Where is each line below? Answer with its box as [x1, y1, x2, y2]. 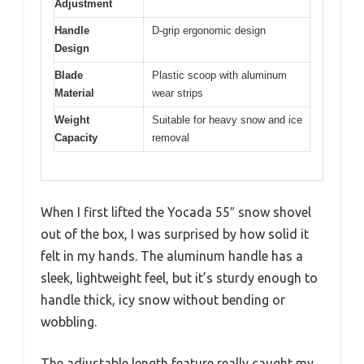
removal [152, 132, 189, 145]
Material [54, 87, 94, 100]
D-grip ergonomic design [152, 24, 266, 37]
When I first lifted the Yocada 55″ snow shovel [41, 204, 311, 219]
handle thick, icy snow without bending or [41, 292, 285, 307]
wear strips [152, 87, 203, 100]
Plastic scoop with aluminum [152, 69, 287, 82]
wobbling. [41, 314, 97, 329]
